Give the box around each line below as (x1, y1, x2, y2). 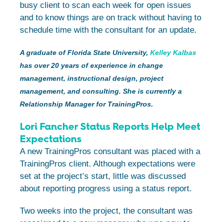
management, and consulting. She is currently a (20, 87, 182, 95)
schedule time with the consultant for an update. (20, 25, 197, 35)
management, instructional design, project (20, 74, 164, 82)
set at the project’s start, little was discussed (20, 171, 186, 181)
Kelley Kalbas (150, 49, 196, 56)
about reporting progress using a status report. (20, 183, 192, 193)
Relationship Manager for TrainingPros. (20, 100, 153, 108)
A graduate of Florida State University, (20, 49, 150, 56)
